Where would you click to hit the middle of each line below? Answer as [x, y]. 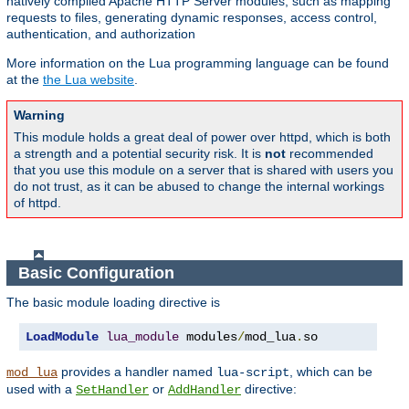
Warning [39, 115]
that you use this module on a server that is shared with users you [204, 170]
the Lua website [89, 80]
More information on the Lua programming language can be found [198, 63]
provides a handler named [137, 372]
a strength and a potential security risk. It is [139, 154]
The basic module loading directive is [113, 303]
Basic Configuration [98, 273]
